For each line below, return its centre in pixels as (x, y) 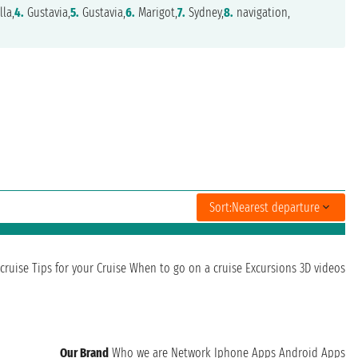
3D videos (322, 268)
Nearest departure (276, 207)
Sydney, (204, 13)
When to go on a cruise (186, 268)
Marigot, (156, 13)
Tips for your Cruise (79, 268)
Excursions (271, 268)
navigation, (261, 13)
